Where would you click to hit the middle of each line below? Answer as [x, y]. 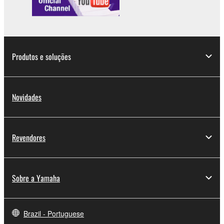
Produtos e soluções [41, 56]
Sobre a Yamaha [36, 178]
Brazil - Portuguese [54, 213]
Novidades [27, 97]
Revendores [29, 137]
